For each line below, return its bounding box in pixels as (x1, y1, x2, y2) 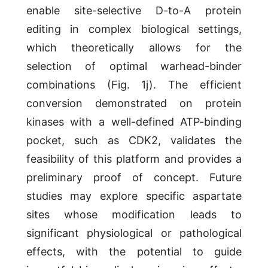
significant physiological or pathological (26, 227, 242, 240)
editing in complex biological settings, (26, 23, 242, 36)
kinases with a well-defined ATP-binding (26, 115, 242, 129)
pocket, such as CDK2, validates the (26, 134, 242, 147)
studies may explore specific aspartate (26, 190, 242, 203)
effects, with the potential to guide (26, 245, 242, 258)
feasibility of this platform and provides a (26, 153, 242, 166)
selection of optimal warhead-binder (26, 60, 242, 73)
